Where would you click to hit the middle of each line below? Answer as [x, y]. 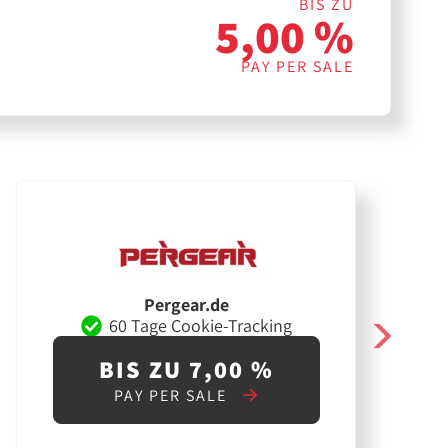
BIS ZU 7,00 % [186, 369]
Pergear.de [186, 305]
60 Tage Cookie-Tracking [200, 325]
